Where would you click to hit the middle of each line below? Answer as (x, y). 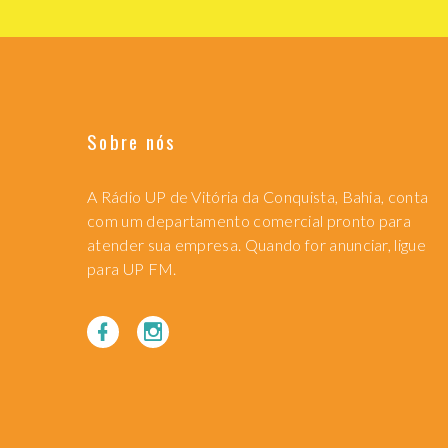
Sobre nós (132, 140)
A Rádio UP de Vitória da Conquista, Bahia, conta (258, 196)
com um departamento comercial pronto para (249, 220)
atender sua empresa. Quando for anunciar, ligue (257, 244)
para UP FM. (132, 268)
